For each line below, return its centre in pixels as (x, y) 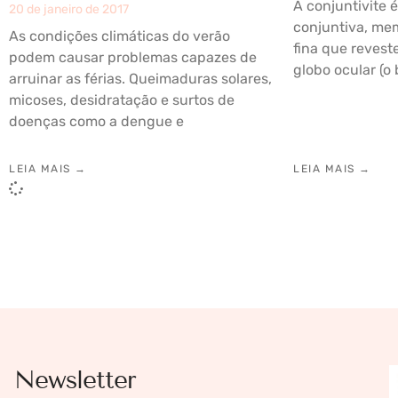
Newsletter (75, 379)
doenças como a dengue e (96, 121)
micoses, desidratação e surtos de (122, 99)
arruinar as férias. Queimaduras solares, (140, 78)
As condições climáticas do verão (119, 36)
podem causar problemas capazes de (133, 57)
